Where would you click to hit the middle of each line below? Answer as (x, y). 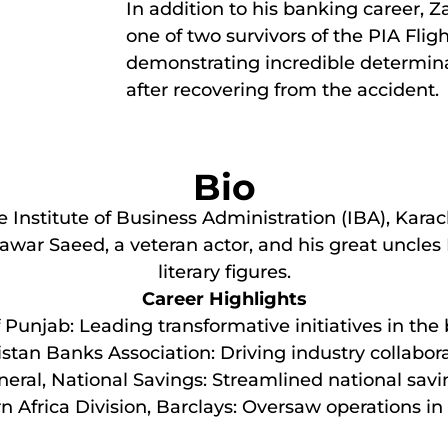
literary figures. (224, 271)
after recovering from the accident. (282, 90)
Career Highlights (224, 298)
